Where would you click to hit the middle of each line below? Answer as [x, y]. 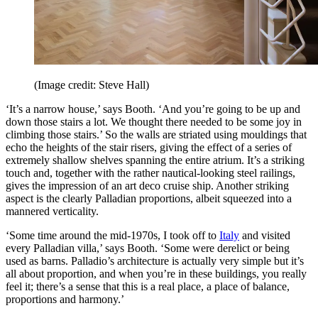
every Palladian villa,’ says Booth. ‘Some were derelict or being [148, 248]
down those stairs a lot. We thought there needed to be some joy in [154, 121]
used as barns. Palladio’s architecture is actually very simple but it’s [155, 261]
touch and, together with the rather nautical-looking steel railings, [150, 172]
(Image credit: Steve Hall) [92, 84]
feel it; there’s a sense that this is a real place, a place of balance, [148, 286]
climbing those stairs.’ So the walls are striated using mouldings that [156, 134]
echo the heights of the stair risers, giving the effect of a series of [149, 147]
